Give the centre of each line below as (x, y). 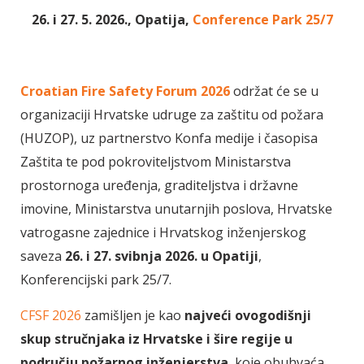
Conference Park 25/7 (262, 19)
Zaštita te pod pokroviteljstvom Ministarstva (156, 161)
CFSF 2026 (51, 315)
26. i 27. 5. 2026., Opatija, (112, 19)
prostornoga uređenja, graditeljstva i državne (159, 185)
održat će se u (274, 91)
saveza (43, 256)
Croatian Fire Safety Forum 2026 (125, 91)
